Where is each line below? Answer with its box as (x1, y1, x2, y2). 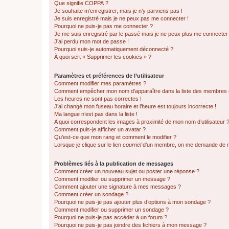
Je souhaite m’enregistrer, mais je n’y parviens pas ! (54, 8, 182, 14)
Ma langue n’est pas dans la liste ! (54, 111, 138, 117)
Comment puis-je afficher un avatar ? (54, 126, 146, 132)
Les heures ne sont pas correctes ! (54, 96, 142, 102)
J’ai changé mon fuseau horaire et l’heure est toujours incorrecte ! (54, 103, 216, 109)
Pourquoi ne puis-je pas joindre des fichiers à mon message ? (54, 222, 207, 228)
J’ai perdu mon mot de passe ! (54, 38, 129, 44)
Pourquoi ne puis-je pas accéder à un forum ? (54, 214, 167, 220)
